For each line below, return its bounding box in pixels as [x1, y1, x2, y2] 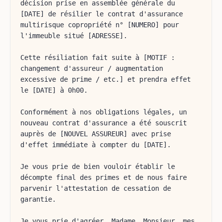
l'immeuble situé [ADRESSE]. [20, 32, 127, 40]
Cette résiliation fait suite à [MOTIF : [20, 54, 175, 61]
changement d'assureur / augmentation [20, 64, 163, 72]
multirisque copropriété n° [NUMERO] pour [20, 21, 179, 29]
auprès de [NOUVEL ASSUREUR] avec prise [20, 130, 171, 138]
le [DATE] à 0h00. [20, 86, 88, 94]
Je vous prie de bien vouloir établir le [20, 163, 175, 170]
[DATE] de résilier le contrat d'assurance [20, 10, 183, 18]
